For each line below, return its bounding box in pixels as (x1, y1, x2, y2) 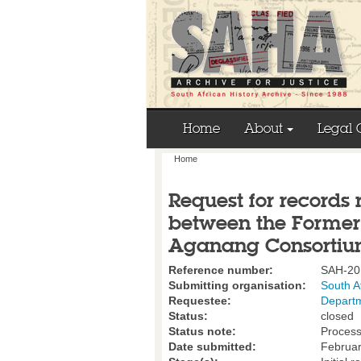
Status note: (168, 325, 236, 338)
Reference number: (168, 263, 273, 277)
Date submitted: (168, 340, 256, 354)
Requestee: (168, 294, 231, 308)
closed (317, 309, 354, 323)
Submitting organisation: (168, 279, 306, 293)
